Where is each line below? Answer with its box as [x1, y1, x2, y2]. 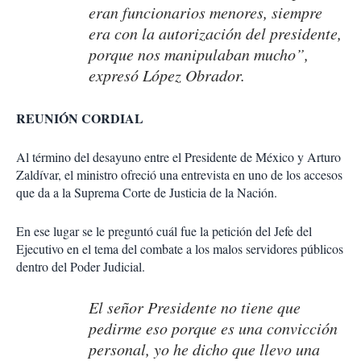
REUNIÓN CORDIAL [16, 109, 143, 128]
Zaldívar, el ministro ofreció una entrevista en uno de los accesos [16, 166, 342, 184]
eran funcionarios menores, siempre [89, 2, 322, 23]
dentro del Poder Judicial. [16, 258, 145, 276]
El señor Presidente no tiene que [89, 297, 301, 318]
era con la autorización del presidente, [89, 23, 342, 44]
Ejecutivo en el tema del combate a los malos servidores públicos [16, 240, 343, 258]
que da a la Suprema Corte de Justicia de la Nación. [16, 184, 277, 201]
